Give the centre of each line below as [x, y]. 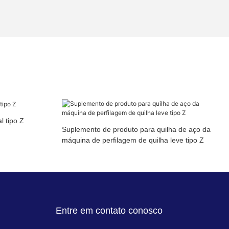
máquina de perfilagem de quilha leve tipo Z [133, 140]
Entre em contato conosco [109, 211]
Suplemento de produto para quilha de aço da [136, 130]
